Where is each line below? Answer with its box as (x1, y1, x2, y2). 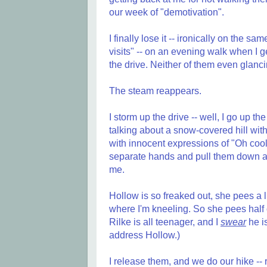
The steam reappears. (109, 86, 201, 97)
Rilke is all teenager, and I (109, 217, 221, 228)
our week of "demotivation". (109, 7, 224, 18)
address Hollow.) (109, 230, 180, 241)
